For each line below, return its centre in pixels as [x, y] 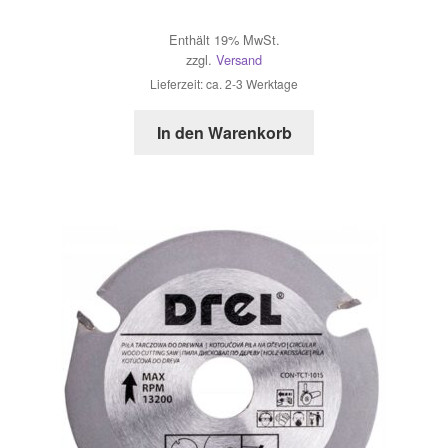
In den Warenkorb [224, 132]
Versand [239, 59]
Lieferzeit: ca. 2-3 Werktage [224, 83]
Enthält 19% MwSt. [224, 39]
